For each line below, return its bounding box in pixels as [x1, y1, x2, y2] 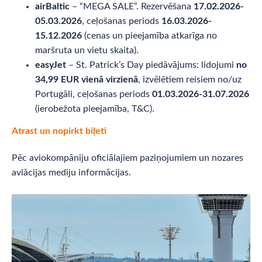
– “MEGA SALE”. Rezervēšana [70, 1, 194, 11]
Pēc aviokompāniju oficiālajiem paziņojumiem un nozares [12, 153, 243, 163]
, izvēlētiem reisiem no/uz [138, 74, 242, 84]
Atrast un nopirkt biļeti [12, 126, 106, 136]
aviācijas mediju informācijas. [12, 167, 131, 177]
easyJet [35, 60, 66, 70]
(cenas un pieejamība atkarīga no [82, 30, 217, 40]
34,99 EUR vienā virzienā [35, 74, 138, 84]
